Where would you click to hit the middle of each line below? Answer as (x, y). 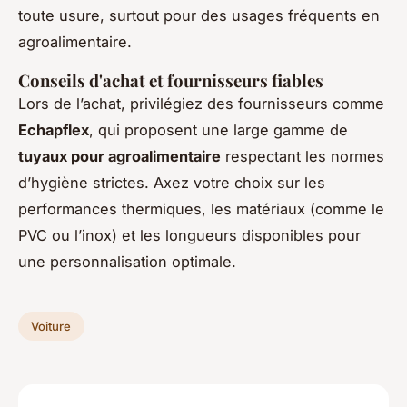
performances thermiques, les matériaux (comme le (201, 209)
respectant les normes (303, 157)
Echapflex (54, 130)
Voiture (51, 326)
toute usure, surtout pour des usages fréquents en (199, 16)
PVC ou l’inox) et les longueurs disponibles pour (189, 236)
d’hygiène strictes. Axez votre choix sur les (172, 183)
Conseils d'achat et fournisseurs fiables (171, 81)
